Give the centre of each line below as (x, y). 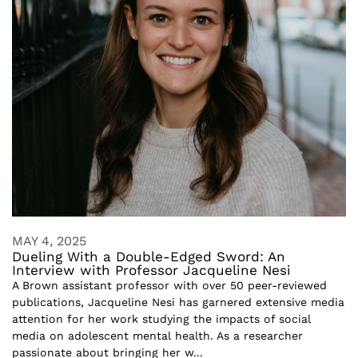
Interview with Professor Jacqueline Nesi (151, 270)
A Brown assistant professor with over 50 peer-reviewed (169, 285)
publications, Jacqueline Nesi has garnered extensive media (178, 302)
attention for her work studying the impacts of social (161, 318)
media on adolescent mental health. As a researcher (157, 335)
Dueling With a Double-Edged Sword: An (149, 256)
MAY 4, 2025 (49, 241)
